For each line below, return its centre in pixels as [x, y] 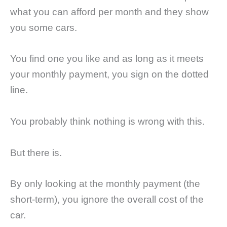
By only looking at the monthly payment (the [105, 184]
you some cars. [44, 27]
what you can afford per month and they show [109, 12]
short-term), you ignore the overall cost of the [107, 200]
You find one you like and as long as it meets [107, 59]
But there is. [36, 153]
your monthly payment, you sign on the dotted [109, 74]
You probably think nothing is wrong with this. [107, 121]
